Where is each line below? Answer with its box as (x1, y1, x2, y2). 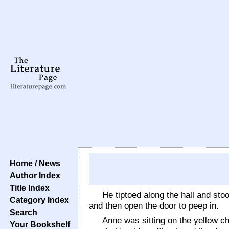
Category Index (6, 195, 69, 204)
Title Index (6, 183, 50, 192)
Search (6, 208, 37, 217)
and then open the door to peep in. (89, 200, 219, 211)
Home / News (6, 158, 60, 168)
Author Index (6, 171, 60, 180)
